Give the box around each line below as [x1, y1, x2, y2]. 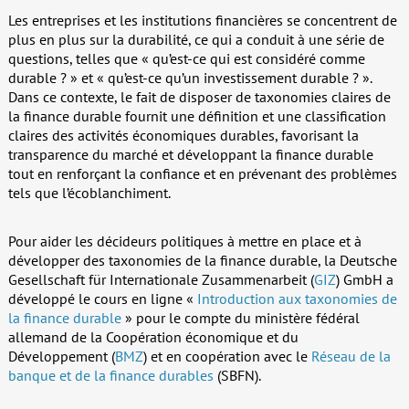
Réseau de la [310, 346, 391, 365]
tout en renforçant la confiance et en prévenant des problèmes [7, 163, 397, 183]
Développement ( [7, 346, 115, 365]
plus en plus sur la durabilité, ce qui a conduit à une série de [7, 29, 384, 48]
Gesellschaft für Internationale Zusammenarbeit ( [7, 269, 314, 288]
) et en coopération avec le [142, 346, 311, 365]
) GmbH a [335, 269, 393, 288]
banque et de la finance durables [7, 365, 214, 384]
